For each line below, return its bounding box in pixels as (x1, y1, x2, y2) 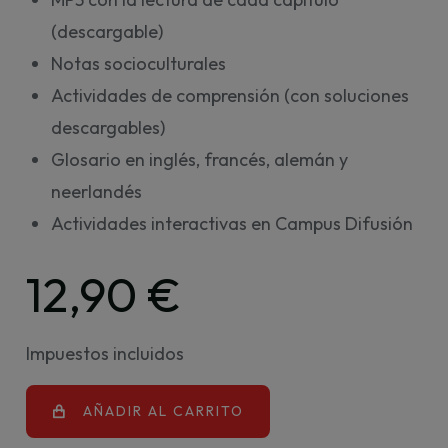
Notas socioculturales (51, 52, 226, 75)
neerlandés (51, 180, 142, 203)
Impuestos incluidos (26, 342, 184, 365)
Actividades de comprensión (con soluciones (51, 84, 409, 107)
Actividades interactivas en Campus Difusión (51, 212, 413, 235)
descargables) (51, 116, 165, 139)
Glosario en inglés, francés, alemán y (51, 148, 348, 171)
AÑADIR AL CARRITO (83, 402, 244, 420)
